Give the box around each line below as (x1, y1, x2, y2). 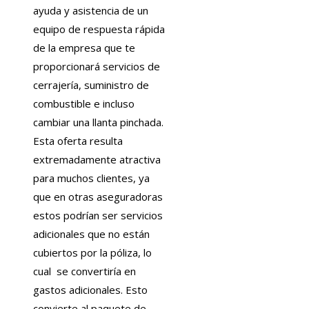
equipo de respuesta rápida (33, 22, 165, 37)
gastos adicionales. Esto (33, 283, 148, 297)
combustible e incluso (33, 97, 134, 111)
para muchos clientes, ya (33, 171, 150, 186)
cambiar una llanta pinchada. (33, 115, 163, 130)
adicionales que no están (33, 227, 150, 241)
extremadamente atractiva (33, 152, 161, 167)
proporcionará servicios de (33, 59, 160, 74)
